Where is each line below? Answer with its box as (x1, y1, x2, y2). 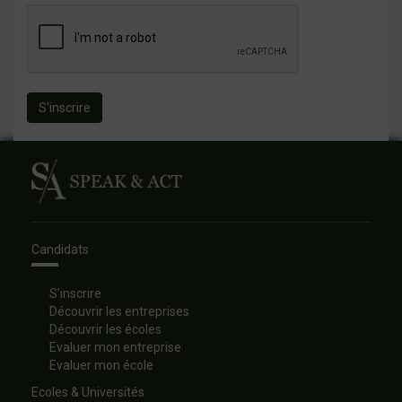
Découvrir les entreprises (49, 304, 189, 319)
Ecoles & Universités (31, 385, 144, 400)
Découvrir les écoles (49, 322, 162, 337)
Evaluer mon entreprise (49, 340, 181, 355)
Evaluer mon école (49, 358, 153, 373)
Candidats (31, 242, 89, 258)
